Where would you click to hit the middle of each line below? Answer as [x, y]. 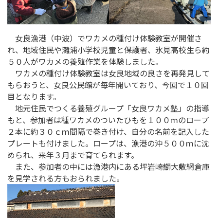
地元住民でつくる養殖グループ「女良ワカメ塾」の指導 [108, 108]
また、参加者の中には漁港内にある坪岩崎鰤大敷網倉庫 [109, 167]
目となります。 [34, 97]
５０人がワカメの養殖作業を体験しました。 [85, 62]
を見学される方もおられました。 [66, 178]
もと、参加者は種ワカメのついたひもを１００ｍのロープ [108, 120]
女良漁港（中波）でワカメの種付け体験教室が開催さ [105, 38]
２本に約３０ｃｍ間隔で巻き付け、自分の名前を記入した [108, 132]
